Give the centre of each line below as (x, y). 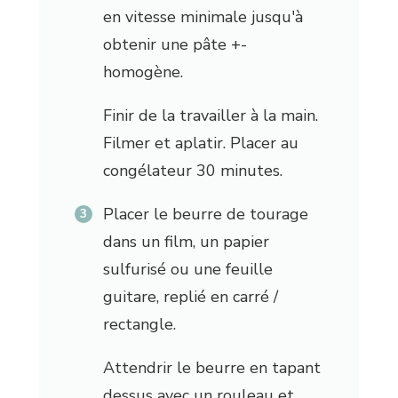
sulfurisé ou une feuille (187, 270)
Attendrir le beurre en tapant (211, 368)
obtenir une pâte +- (175, 45)
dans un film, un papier (186, 242)
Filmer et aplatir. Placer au (200, 143)
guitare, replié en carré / (190, 297)
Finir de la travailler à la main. (210, 116)
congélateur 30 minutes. (192, 171)
